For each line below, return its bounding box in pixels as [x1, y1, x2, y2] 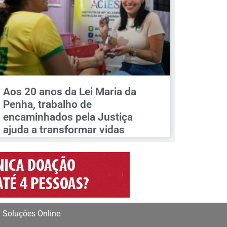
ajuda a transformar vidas [3, 124, 125, 136]
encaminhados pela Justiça [3, 111, 133, 124]
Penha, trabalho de [3, 98, 92, 111]
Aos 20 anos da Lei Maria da [3, 86, 136, 98]
